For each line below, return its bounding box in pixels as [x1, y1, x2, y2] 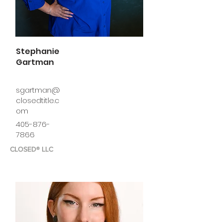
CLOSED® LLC [10, 145, 53, 153]
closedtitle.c [16, 95, 59, 106]
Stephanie [16, 46, 59, 57]
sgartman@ [16, 85, 60, 95]
